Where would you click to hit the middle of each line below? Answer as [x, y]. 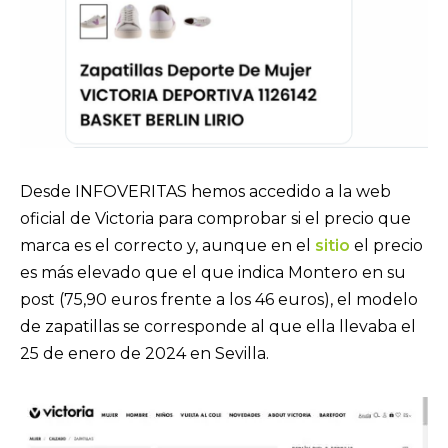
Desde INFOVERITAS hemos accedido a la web [205, 191]
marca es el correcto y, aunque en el [167, 245]
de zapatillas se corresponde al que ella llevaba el [218, 326]
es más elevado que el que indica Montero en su [213, 272]
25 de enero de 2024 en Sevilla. [148, 353]
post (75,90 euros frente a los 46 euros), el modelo [219, 299]
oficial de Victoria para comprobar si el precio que [215, 218]
